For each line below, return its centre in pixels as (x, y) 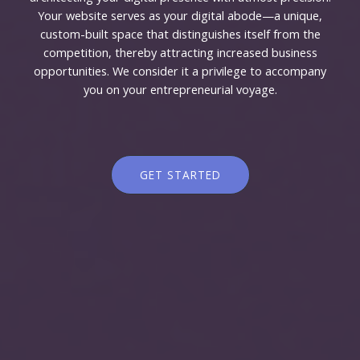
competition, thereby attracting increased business (180, 52)
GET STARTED (180, 174)
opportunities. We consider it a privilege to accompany (180, 70)
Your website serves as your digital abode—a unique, (180, 15)
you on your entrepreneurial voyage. (180, 89)
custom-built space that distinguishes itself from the (180, 33)
